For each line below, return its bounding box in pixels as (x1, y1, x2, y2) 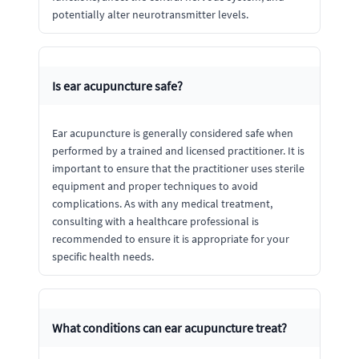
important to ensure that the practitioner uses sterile (52, 161, 305, 175)
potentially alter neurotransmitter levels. (52, 7, 248, 22)
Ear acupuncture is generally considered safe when (52, 126, 293, 140)
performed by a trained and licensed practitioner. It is (52, 143, 305, 158)
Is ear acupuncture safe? (52, 78, 183, 94)
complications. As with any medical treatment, (52, 196, 272, 211)
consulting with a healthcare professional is (52, 214, 259, 228)
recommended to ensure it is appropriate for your (52, 232, 289, 246)
